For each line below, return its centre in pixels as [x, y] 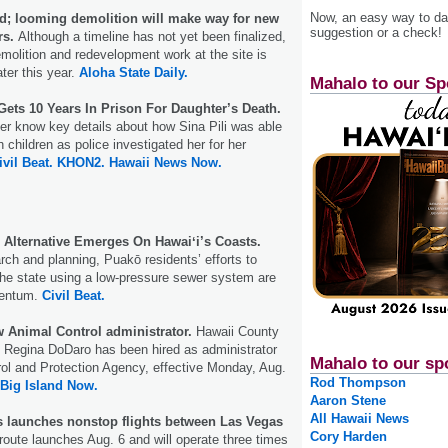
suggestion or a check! [376, 32]
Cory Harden [348, 437]
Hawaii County [237, 331]
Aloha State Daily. [133, 72]
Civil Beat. [73, 295]
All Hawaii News [359, 419]
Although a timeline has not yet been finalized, [152, 36]
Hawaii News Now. [165, 162]
